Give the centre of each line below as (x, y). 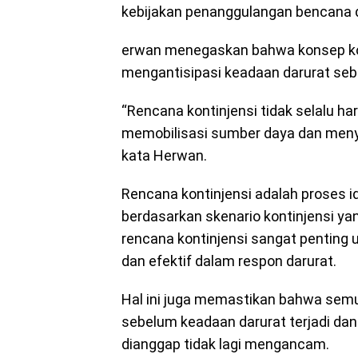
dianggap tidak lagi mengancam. (225, 344)
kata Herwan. (164, 155)
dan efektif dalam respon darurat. (231, 261)
